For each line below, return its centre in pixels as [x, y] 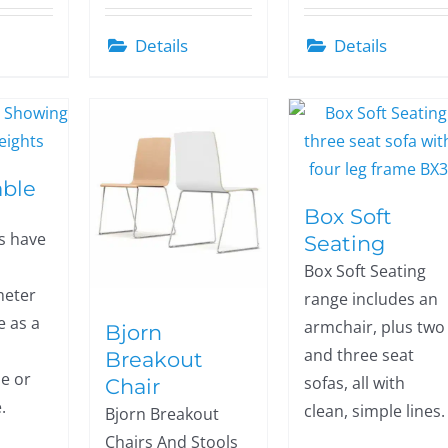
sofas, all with [355, 383]
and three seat [359, 355]
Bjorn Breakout [162, 414]
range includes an [371, 299]
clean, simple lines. [375, 411]
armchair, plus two [375, 327]
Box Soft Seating [365, 271]
